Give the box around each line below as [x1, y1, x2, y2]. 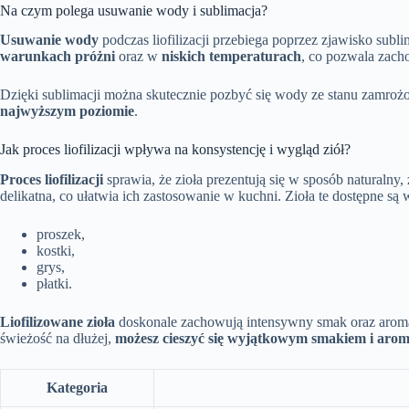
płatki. [37, 276, 72, 292]
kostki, [37, 243, 75, 259]
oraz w [115, 48, 162, 65]
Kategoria [47, 380, 108, 396]
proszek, [37, 226, 85, 243]
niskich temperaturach [162, 48, 301, 65]
